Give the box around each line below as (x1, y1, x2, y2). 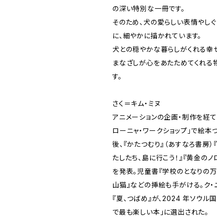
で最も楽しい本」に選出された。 (112, 208, 209, 216)
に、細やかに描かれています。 (112, 31, 202, 40)
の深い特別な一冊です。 (112, 4, 185, 13)
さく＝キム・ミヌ (112, 99, 161, 108)
